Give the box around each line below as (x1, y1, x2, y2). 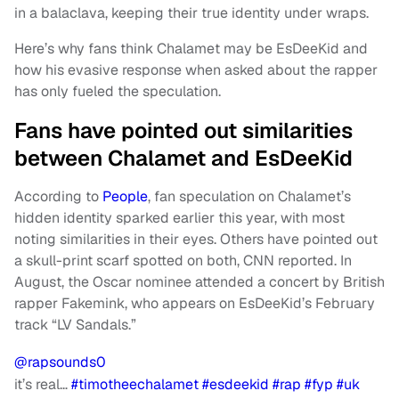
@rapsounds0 (14, 353, 106, 372)
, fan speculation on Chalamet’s (148, 187, 351, 207)
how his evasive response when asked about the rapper (14, 61, 378, 80)
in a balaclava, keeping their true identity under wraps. (14, 4, 369, 23)
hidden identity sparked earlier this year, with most (14, 208, 345, 228)
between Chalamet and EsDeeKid (14, 144, 353, 173)
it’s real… (14, 375, 71, 395)
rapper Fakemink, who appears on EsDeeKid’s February (14, 294, 375, 313)
